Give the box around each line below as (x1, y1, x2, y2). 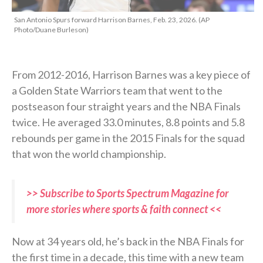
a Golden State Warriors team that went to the (12, 83, 222, 97)
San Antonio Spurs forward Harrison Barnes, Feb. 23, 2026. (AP (14, 15, 210, 24)
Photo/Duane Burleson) (14, 25, 89, 34)
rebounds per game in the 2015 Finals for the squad (12, 131, 245, 144)
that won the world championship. (12, 147, 166, 160)
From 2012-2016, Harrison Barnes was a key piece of (12, 68, 251, 81)
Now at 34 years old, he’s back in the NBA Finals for (12, 234, 244, 248)
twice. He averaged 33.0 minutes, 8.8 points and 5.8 (12, 115, 245, 129)
